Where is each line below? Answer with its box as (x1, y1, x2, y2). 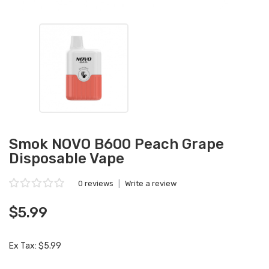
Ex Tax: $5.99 (9, 241, 61, 251)
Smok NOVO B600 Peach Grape (9, 136, 224, 153)
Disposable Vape (9, 150, 124, 167)
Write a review (125, 179, 177, 188)
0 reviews (78, 179, 113, 188)
